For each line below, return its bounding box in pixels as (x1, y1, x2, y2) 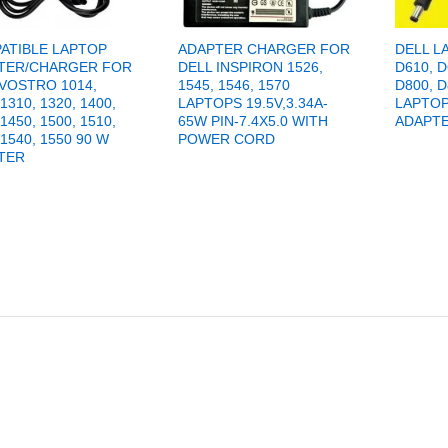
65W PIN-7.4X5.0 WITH (177, 113, 328, 130)
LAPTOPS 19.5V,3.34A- (177, 95, 328, 112)
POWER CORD (177, 131, 275, 148)
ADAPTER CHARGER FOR (177, 41, 350, 58)
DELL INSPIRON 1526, (177, 59, 323, 76)
